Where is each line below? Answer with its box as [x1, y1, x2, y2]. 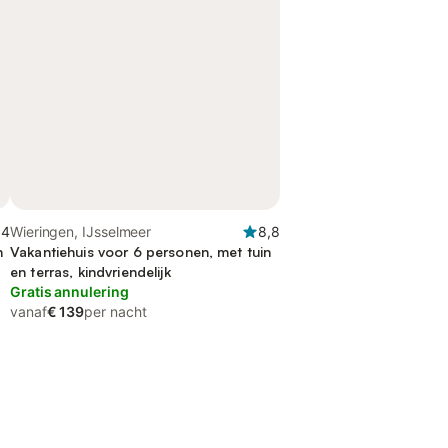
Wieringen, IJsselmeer [10, 223, 152, 240]
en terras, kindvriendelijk [10, 263, 171, 280]
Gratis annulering [10, 283, 129, 300]
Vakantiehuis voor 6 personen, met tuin [10, 243, 272, 260]
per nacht [84, 303, 147, 320]
